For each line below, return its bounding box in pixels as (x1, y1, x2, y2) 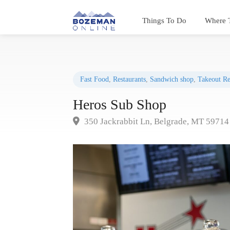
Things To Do (142, 16, 186, 25)
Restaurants (113, 75, 146, 83)
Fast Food (80, 75, 109, 83)
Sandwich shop (150, 75, 194, 83)
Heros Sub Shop (73, 97, 166, 112)
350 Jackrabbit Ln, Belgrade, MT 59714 (82, 117, 229, 126)
